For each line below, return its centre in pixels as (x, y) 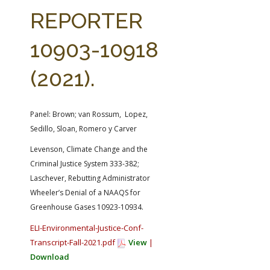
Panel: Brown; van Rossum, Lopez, (89, 114)
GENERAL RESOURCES (175, 20)
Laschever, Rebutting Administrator (90, 178)
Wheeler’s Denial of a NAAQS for (85, 193)
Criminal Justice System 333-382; (85, 164)
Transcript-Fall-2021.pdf (74, 242)
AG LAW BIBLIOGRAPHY (40, 20)
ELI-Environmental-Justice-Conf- (87, 228)
